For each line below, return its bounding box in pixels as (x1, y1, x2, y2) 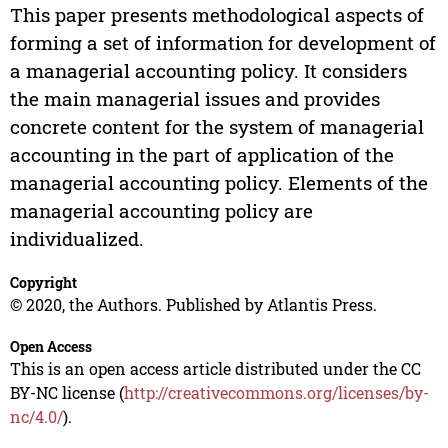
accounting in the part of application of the (9, 142, 394, 168)
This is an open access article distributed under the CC (9, 358, 421, 380)
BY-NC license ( (9, 382, 124, 404)
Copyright (9, 273, 77, 293)
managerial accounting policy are (9, 198, 313, 224)
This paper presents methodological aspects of (9, 2, 424, 28)
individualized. (9, 226, 144, 252)
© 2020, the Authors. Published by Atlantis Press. (9, 294, 377, 316)
